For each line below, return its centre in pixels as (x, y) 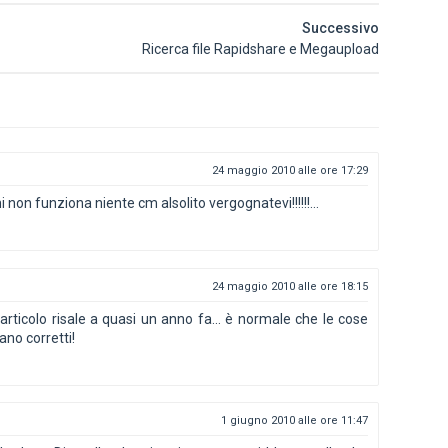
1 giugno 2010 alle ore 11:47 (294, 420)
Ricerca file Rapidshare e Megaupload (260, 49)
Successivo (340, 28)
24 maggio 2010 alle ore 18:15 (290, 286)
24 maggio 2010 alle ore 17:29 (290, 170)
